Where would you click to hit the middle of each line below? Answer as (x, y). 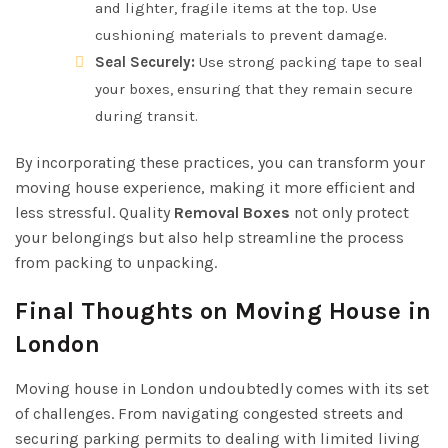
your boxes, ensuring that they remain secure (254, 88)
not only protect (349, 212)
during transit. (146, 115)
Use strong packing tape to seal (309, 61)
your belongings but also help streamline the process (209, 237)
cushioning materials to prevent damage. (241, 34)
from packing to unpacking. (116, 262)
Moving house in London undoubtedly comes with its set (222, 388)
